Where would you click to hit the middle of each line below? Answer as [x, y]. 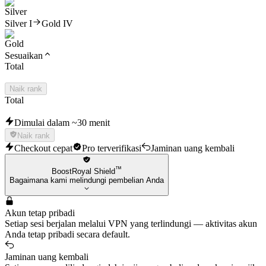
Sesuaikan [24, 56]
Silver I [18, 24]
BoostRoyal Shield [83, 172]
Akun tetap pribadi [40, 213]
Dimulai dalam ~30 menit [62, 123]
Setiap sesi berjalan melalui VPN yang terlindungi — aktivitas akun [131, 224]
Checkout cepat [43, 148]
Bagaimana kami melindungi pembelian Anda [87, 180]
